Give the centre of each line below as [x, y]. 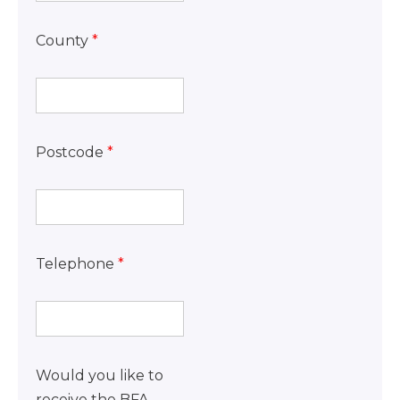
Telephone [75, 263]
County [62, 40]
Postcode [70, 152]
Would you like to [100, 375]
